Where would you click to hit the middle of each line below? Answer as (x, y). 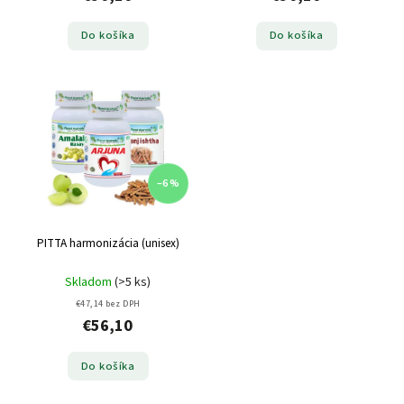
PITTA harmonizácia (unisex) (108, 243)
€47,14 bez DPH (108, 304)
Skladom (90, 283)
